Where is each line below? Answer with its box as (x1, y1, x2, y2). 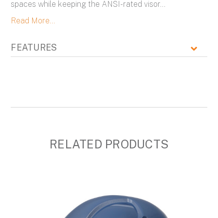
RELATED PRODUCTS (50, 137, 168, 151)
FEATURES (11, 42, 57, 53)
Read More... (11, 16, 55, 26)
